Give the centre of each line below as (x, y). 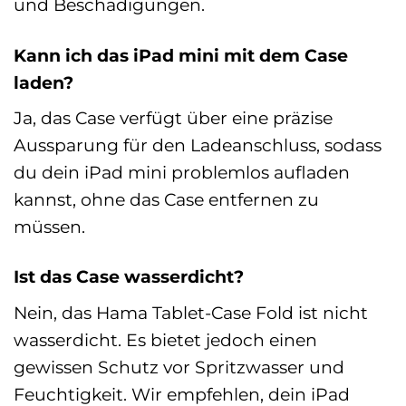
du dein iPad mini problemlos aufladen (182, 173)
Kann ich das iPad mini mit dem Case (181, 55)
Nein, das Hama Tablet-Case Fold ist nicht (191, 313)
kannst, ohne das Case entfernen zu (166, 200)
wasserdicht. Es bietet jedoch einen (165, 340)
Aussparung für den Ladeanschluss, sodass (198, 145)
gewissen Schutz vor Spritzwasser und (179, 367)
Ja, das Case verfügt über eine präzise (173, 118)
